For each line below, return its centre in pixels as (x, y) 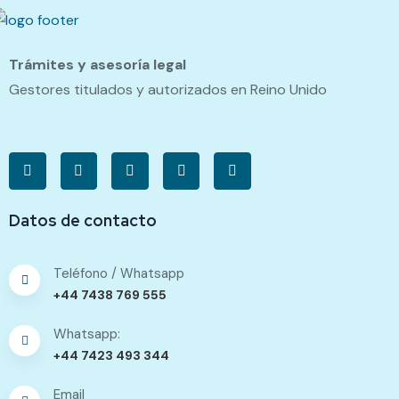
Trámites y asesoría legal (98, 65)
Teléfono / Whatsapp (119, 274)
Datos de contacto (83, 221)
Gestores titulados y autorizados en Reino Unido (168, 90)
